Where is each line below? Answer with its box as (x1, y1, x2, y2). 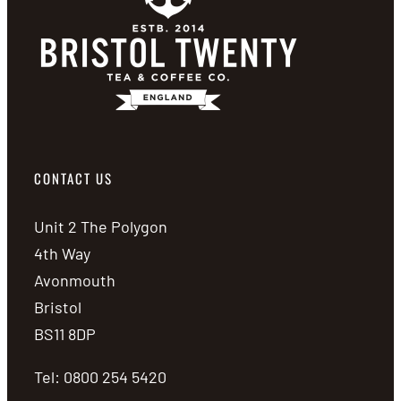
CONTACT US (34, 168, 113, 188)
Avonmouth (34, 270, 115, 290)
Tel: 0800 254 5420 (34, 367, 166, 387)
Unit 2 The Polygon (34, 217, 167, 236)
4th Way (34, 243, 90, 263)
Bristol (34, 297, 81, 317)
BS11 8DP (34, 324, 96, 344)
